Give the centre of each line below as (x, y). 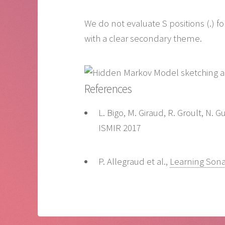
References (108, 88)
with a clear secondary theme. (143, 39)
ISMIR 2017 (120, 128)
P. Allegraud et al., (134, 162)
